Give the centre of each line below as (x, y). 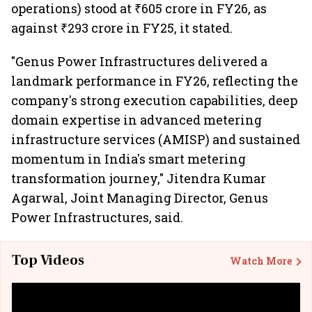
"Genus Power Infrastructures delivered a (139, 61)
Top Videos (48, 260)
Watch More (261, 260)
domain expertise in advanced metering (136, 120)
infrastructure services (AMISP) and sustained (156, 139)
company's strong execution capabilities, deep (154, 100)
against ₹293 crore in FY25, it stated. (122, 28)
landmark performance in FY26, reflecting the (155, 81)
